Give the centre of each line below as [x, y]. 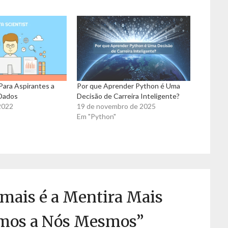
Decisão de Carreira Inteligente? [129, 96]
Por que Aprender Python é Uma [129, 85]
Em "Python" [97, 116]
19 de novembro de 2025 [117, 106]
